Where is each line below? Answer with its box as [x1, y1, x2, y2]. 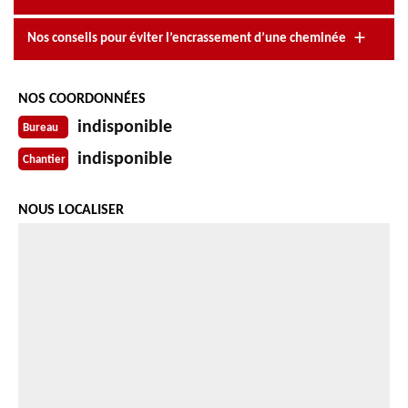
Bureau [23, 122, 58, 135]
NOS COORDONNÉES [18, 91, 146, 107]
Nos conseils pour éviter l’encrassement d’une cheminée [27, 31, 346, 46]
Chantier [23, 154, 66, 167]
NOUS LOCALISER [18, 202, 124, 218]
